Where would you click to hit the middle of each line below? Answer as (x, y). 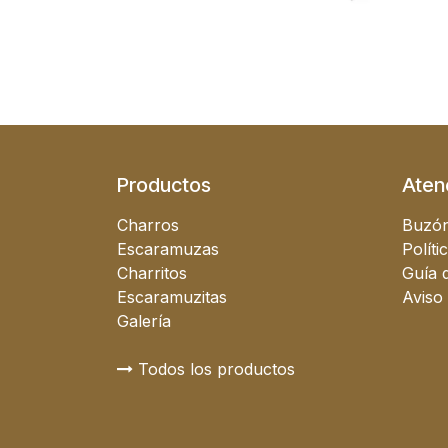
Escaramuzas (168, 249)
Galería (144, 321)
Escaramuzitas (172, 297)
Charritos (152, 273)
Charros (148, 225)
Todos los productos (214, 369)
